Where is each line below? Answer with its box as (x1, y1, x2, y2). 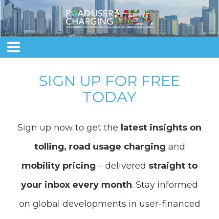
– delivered (96, 160, 149, 172)
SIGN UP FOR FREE (39, 72, 180, 90)
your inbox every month (21, 179, 132, 191)
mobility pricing (22, 160, 96, 172)
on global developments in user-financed (19, 198, 200, 210)
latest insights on (121, 122, 201, 133)
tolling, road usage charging (34, 141, 166, 153)
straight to (149, 160, 197, 172)
